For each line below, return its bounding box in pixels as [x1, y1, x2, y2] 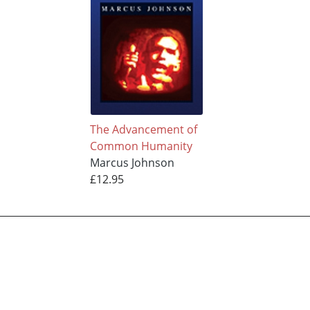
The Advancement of [89, 121, 197, 137]
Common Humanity [89, 138, 192, 154]
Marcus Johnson [89, 154, 174, 170]
